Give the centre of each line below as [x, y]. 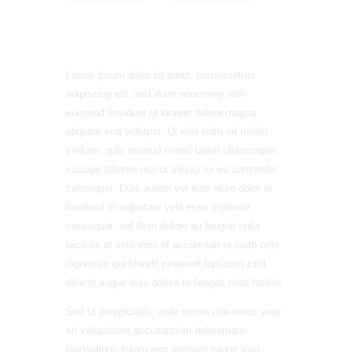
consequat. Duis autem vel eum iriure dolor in [169, 188]
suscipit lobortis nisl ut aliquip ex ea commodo [171, 169]
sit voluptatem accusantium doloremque [157, 330]
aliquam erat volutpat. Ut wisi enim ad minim [167, 131]
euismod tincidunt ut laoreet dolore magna [161, 112]
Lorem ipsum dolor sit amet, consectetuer [161, 75]
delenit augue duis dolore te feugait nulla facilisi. [175, 282]
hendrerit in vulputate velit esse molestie [158, 207]
